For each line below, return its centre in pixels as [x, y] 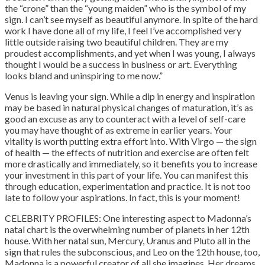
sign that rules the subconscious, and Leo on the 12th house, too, [132, 251]
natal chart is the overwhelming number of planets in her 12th [127, 229]
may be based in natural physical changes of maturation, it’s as [129, 107]
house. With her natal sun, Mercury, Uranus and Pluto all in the [127, 240]
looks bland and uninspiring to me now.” [84, 75]
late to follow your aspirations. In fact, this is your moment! [122, 197]
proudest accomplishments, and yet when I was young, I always [130, 53]
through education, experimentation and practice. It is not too [128, 186]
